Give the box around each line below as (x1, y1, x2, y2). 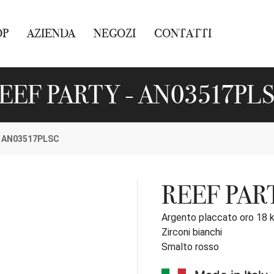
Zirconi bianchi (161, 226, 222, 238)
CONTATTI (154, 26, 212, 40)
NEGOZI (94, 26, 136, 40)
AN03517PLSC (1, 134, 59, 144)
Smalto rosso (161, 241, 219, 253)
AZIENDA (27, 26, 75, 40)
